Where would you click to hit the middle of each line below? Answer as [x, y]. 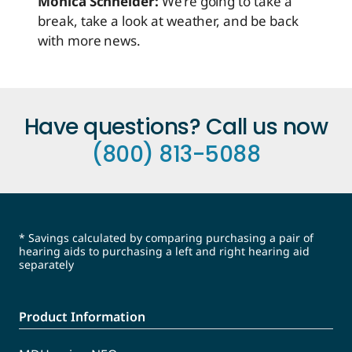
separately [46, 264]
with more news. [90, 40]
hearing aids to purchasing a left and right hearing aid [164, 251]
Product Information [82, 317]
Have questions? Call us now [176, 127]
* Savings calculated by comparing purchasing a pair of [166, 238]
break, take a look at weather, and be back [168, 21]
